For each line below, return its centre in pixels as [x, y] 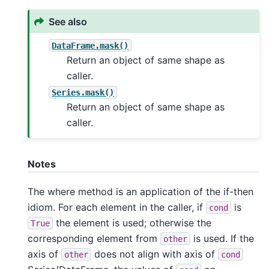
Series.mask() [83, 92]
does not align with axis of [155, 254]
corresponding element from [94, 238]
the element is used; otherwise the [132, 222]
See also [68, 21]
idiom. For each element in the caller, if [117, 207]
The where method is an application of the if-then [141, 191]
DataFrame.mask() [90, 45]
